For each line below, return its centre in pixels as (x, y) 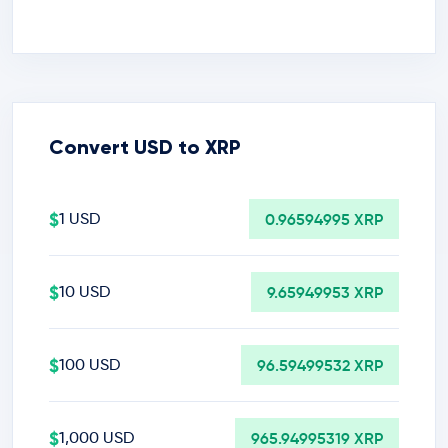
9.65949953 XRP (325, 292)
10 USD (84, 291)
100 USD (89, 364)
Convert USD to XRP (145, 147)
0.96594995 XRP (324, 219)
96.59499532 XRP (320, 365)
